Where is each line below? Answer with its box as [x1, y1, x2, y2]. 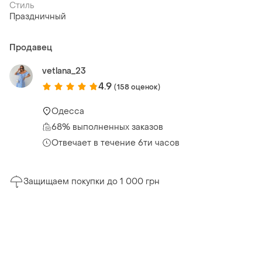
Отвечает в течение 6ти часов [51, 137, 180, 149]
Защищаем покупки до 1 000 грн [23, 176, 160, 188]
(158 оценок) [114, 82, 160, 92]
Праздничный [9, 11, 66, 23]
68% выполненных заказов [51, 121, 163, 133]
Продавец [9, 42, 52, 54]
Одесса [51, 105, 84, 117]
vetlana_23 [42, 65, 86, 77]
